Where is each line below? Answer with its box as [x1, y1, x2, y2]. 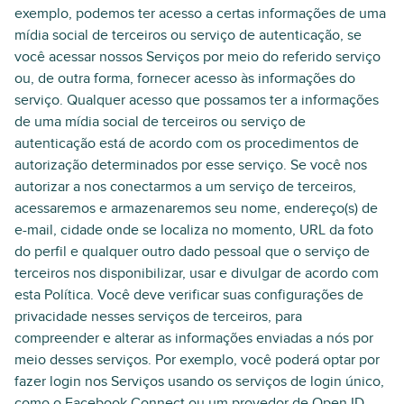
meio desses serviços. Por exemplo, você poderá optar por [14, 351, 380, 369]
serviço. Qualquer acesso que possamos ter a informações [14, 91, 379, 109]
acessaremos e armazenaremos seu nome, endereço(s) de [14, 199, 378, 217]
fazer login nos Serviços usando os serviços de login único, [14, 372, 384, 390]
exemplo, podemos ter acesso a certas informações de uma [14, 5, 386, 23]
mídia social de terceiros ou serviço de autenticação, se [14, 26, 362, 44]
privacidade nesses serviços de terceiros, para [14, 308, 302, 326]
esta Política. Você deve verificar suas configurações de [14, 286, 363, 304]
